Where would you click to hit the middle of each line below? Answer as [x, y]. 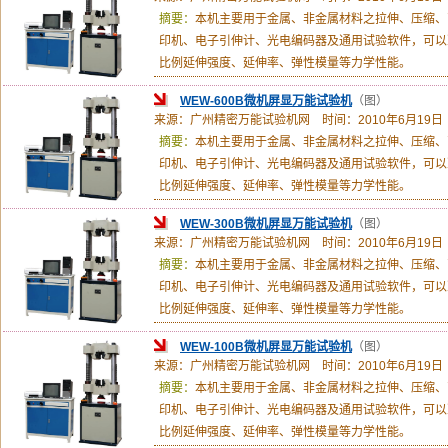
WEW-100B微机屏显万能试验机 [266, 347]
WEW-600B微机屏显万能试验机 [266, 101]
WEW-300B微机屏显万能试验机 [266, 224]
